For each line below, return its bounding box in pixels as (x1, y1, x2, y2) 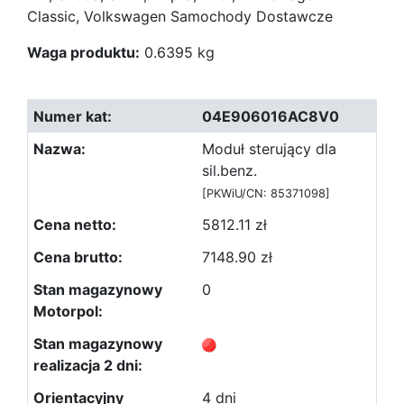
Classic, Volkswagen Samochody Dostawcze (27, 7, 333, 25)
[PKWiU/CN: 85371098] (202, 187, 330, 200)
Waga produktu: (27, 43, 140, 61)
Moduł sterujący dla (202, 140, 336, 158)
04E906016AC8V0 (202, 107, 339, 125)
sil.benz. (202, 161, 257, 179)
